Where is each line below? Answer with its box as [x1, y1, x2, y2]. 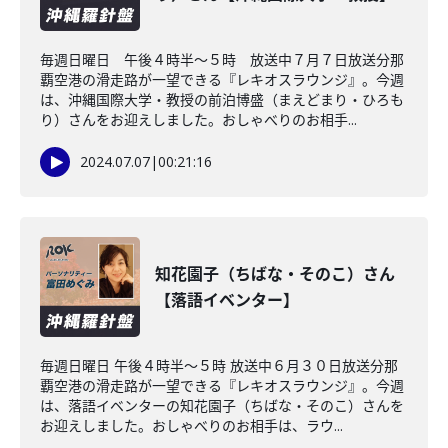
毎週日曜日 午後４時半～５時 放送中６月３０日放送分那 [40, 356, 398, 375]
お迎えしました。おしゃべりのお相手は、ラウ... [40, 416, 343, 435]
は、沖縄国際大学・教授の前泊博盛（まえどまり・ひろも [40, 90, 404, 109]
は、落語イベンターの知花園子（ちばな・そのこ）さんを [40, 396, 404, 415]
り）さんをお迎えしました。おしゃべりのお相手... [40, 110, 357, 129]
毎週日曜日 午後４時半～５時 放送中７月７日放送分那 [40, 50, 404, 69]
